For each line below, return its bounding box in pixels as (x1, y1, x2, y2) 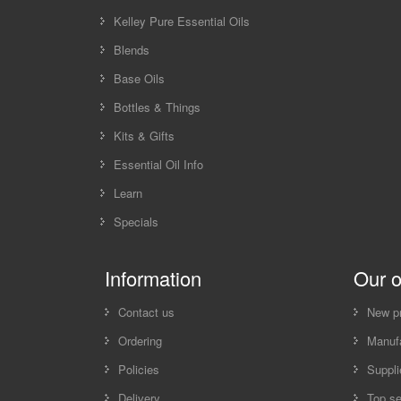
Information (105, 263, 201, 292)
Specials (114, 212, 158, 230)
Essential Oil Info (114, 155, 203, 173)
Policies (118, 360, 159, 378)
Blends (114, 40, 149, 58)
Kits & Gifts (114, 126, 175, 144)
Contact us (118, 303, 175, 320)
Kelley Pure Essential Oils (114, 12, 250, 30)
